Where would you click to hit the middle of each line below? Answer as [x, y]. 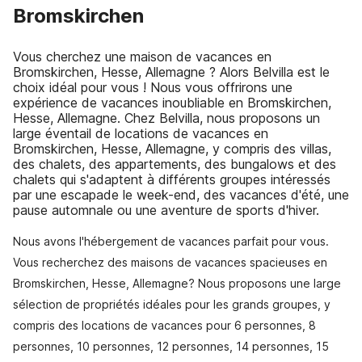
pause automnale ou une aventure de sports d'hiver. [166, 210]
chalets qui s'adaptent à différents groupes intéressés [172, 179]
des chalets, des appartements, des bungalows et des [175, 164]
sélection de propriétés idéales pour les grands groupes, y [172, 304]
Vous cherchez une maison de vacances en [142, 57]
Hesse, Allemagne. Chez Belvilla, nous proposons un [166, 118]
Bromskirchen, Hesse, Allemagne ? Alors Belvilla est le [171, 72]
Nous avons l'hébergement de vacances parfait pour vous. [171, 241]
